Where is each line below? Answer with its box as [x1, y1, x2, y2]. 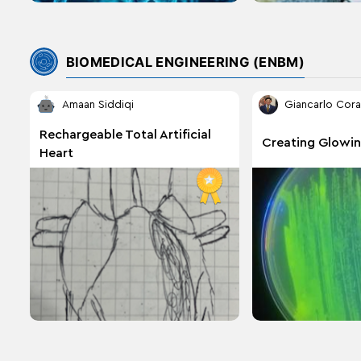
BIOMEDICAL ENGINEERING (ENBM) [65, 53, 305, 70]
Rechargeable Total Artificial [39, 127, 211, 141]
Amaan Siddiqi [61, 99, 134, 111]
